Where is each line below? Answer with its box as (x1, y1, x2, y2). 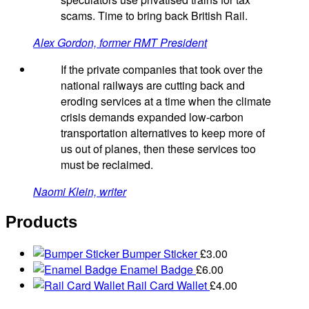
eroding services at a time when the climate (61, 92, 271, 109)
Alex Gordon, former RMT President (33, 34, 207, 50)
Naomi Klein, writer (33, 183, 126, 199)
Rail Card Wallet (127, 277, 207, 294)
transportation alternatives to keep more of (61, 124, 265, 141)
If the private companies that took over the (61, 61, 263, 77)
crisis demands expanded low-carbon (61, 108, 243, 125)
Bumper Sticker (122, 246, 197, 262)
